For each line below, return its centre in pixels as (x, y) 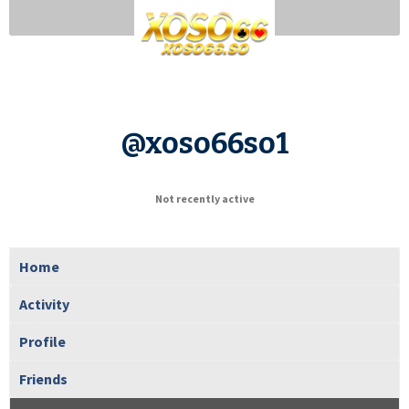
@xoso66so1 (204, 143)
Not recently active (204, 198)
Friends (43, 378)
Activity (44, 304)
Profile (42, 341)
